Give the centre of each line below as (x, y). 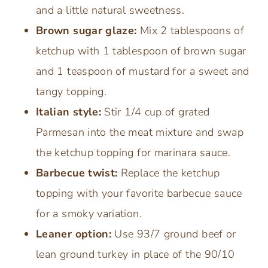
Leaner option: (74, 234)
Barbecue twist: (77, 173)
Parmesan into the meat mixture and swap (140, 132)
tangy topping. (71, 91)
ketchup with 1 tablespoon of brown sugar (141, 51)
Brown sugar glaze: (86, 30)
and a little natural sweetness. (110, 10)
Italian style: (69, 112)
